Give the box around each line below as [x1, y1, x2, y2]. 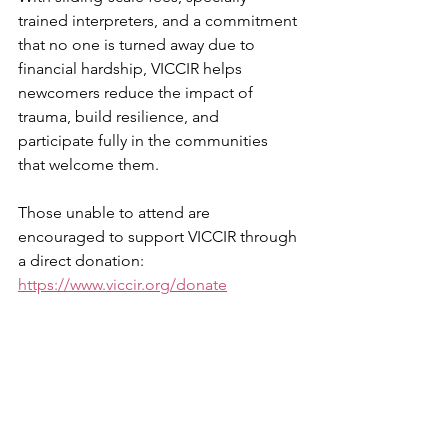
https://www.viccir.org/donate [18, 275, 227, 294]
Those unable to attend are [18, 203, 214, 222]
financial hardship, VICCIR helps [18, 59, 246, 78]
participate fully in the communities [18, 131, 272, 150]
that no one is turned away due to [18, 35, 259, 54]
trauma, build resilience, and [18, 107, 223, 126]
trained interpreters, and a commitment [18, 11, 301, 30]
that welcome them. [18, 155, 159, 174]
